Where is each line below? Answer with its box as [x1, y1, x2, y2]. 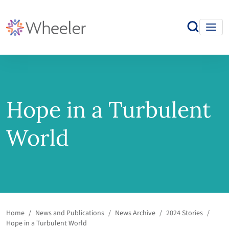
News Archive [115, 208, 155, 218]
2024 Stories [166, 208, 203, 218]
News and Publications [35, 208, 104, 218]
